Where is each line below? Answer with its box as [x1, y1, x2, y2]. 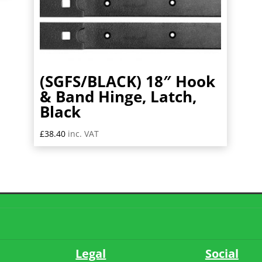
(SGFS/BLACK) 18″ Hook [39, 71, 215, 92]
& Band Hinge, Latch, [39, 86, 196, 108]
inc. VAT [67, 128, 99, 140]
